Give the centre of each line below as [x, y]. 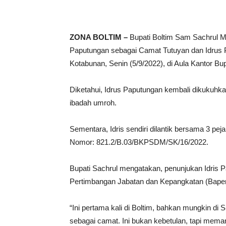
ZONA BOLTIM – [99, 37]
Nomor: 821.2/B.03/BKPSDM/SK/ [125, 142]
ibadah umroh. [93, 102]
